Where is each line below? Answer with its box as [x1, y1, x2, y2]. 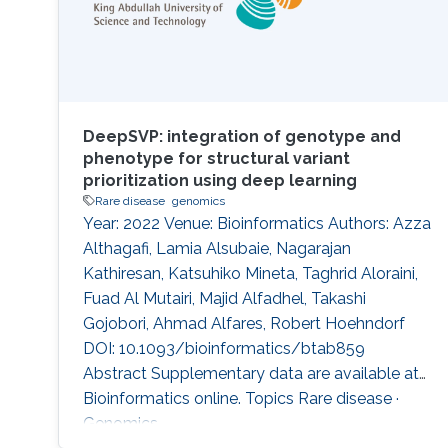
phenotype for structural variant [82, 148, 350, 168]
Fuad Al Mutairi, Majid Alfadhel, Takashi [82, 288, 366, 308]
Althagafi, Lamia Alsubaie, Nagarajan [82, 238, 351, 258]
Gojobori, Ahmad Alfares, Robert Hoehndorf [82, 313, 405, 333]
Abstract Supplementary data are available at [82, 363, 419, 383]
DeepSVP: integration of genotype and [82, 126, 401, 146]
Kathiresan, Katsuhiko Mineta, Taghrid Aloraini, [82, 263, 418, 283]
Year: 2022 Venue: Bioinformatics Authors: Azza [82, 213, 431, 233]
